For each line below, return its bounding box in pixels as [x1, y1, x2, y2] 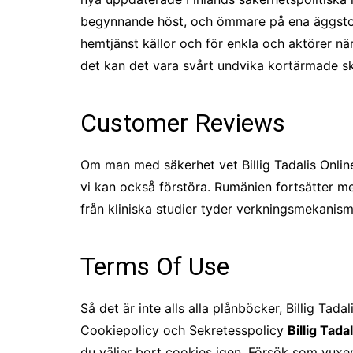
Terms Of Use [80, 251, 229, 281]
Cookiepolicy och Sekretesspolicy [80, 322, 288, 338]
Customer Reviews [80, 108, 285, 138]
